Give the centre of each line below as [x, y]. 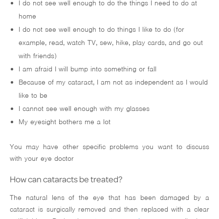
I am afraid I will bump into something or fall [87, 69]
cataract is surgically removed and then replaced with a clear [109, 209]
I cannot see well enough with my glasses [84, 109]
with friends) [37, 56]
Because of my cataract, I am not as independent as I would [113, 82]
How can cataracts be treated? [66, 179]
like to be [33, 96]
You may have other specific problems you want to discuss [109, 147]
